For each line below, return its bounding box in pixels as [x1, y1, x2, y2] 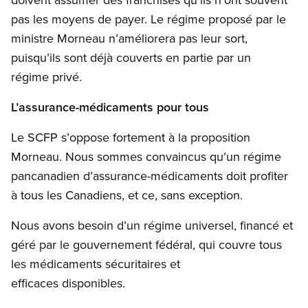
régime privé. [11, 68, 82, 86]
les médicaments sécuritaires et [11, 255, 180, 273]
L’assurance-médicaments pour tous [11, 98, 209, 116]
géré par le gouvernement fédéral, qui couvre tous [11, 236, 282, 254]
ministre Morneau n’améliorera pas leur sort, [11, 30, 247, 47]
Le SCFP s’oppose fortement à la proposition [11, 129, 250, 146]
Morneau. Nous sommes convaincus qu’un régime [11, 148, 281, 166]
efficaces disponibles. [11, 274, 125, 292]
